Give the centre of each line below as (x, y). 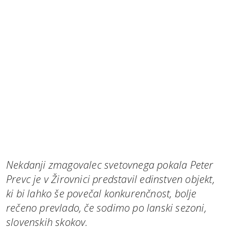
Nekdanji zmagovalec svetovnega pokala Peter (110, 165)
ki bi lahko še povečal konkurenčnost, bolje (101, 193)
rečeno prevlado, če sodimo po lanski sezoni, (106, 208)
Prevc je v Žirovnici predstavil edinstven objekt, (110, 179)
